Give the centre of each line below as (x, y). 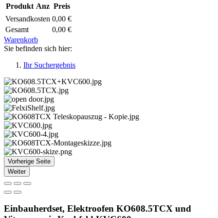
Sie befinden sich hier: (38, 48)
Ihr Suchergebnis (49, 65)
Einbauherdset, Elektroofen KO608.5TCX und (98, 208)
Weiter (17, 171)
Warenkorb (21, 39)
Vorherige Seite (29, 161)
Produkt (19, 6)
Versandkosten (28, 18)
